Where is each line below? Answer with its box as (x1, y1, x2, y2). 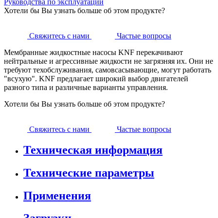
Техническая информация (23, 143, 163, 156)
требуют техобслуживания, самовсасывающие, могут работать (4, 65, 211, 74)
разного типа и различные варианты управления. (4, 83, 168, 91)
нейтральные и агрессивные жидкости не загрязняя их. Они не (4, 56, 213, 65)
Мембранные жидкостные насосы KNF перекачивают (4, 48, 183, 56)
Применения (23, 189, 91, 202)
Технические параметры (23, 166, 154, 179)
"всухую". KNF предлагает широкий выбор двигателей (4, 74, 188, 83)
